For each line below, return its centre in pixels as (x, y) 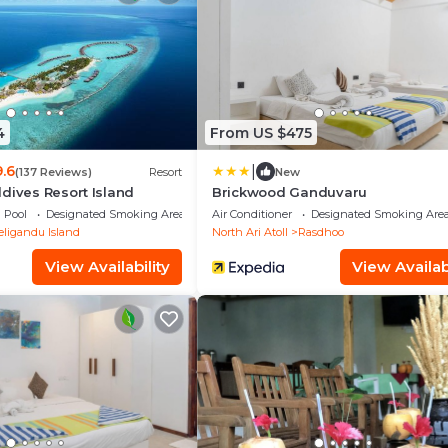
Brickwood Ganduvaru (290, 192)
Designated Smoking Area (115, 214)
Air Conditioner (252, 214)
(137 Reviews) (53, 171)
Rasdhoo (321, 232)
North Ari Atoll (250, 232)
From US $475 (261, 132)
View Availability (107, 266)
